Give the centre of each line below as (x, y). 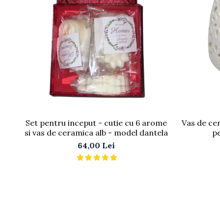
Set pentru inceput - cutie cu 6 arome (96, 123)
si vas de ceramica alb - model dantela (96, 133)
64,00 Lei (96, 146)
